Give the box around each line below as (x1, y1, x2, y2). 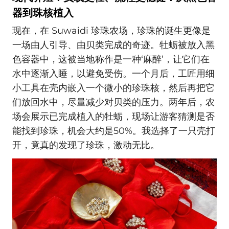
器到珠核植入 (12, 6, 74, 19)
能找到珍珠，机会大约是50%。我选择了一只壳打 (12, 125, 215, 137)
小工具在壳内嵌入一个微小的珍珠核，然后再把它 (12, 82, 215, 94)
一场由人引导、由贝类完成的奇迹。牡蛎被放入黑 (12, 39, 215, 51)
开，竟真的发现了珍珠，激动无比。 (12, 140, 159, 151)
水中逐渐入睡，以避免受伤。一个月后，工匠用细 (12, 68, 215, 80)
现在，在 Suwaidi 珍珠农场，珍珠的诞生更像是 (12, 25, 211, 37)
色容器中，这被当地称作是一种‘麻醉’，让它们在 (12, 54, 210, 65)
